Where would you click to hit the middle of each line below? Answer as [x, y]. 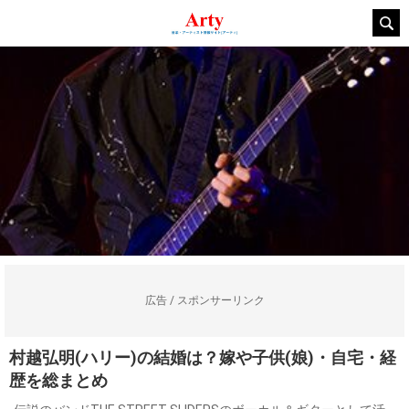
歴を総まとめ [58, 380]
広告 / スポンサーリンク [204, 300]
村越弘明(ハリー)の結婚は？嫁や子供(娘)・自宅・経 [203, 357]
